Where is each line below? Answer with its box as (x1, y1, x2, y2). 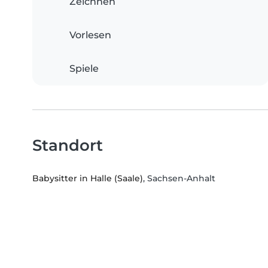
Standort (32, 136, 103, 155)
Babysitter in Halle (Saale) (32, 173, 143, 184)
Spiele (69, 63, 99, 75)
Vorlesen (69, 29, 111, 41)
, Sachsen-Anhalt (143, 173, 215, 184)
